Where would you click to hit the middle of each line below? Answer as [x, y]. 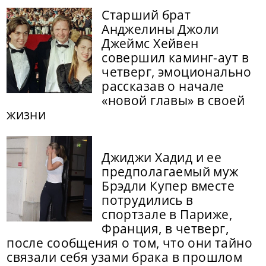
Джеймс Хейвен [150, 44]
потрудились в [148, 200]
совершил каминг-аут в [175, 58]
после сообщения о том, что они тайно [130, 243]
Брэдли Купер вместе [168, 186]
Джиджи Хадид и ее [162, 158]
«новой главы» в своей [173, 101]
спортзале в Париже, [167, 215]
